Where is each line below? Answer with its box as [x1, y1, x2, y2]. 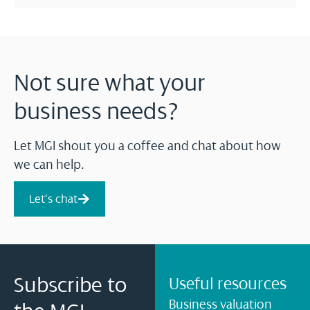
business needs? [14, 98, 179, 125]
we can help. [14, 157, 84, 172]
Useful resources [169, 273, 286, 293]
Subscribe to [14, 272, 127, 297]
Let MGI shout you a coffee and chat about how [14, 138, 281, 153]
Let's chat [29, 191, 77, 206]
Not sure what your [14, 69, 206, 96]
